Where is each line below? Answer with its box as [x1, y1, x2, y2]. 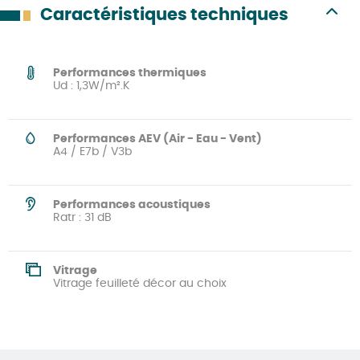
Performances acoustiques [53, 198, 211, 211]
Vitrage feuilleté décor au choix [53, 277, 227, 289]
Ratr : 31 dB [53, 211, 112, 223]
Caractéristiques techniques [40, 6, 288, 23]
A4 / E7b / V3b [53, 145, 132, 157]
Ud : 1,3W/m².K [53, 80, 129, 92]
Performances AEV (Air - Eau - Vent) [53, 133, 262, 145]
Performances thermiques [53, 67, 207, 79]
